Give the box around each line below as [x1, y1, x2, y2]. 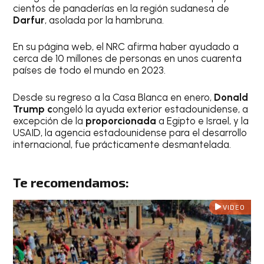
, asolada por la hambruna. [45, 14, 164, 26]
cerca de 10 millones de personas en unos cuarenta [13, 52, 242, 65]
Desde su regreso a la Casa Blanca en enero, [13, 91, 214, 103]
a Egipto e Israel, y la [159, 114, 249, 127]
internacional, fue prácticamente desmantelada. [13, 138, 232, 150]
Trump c [13, 103, 53, 115]
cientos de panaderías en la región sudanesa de [13, 2, 230, 14]
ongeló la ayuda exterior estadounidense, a [52, 103, 249, 115]
